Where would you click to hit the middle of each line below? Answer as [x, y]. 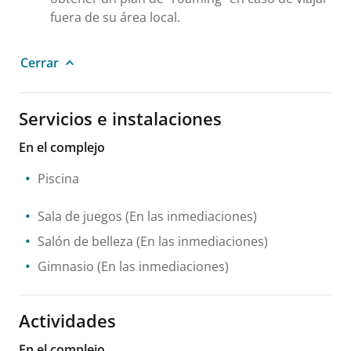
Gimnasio [66, 266]
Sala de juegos [80, 216]
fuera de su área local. [115, 17]
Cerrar [40, 63]
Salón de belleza [85, 241]
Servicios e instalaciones [120, 118]
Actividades [67, 320]
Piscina [58, 179]
